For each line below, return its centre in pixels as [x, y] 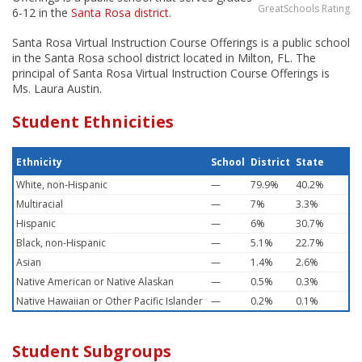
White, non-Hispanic [62, 185]
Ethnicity [39, 162]
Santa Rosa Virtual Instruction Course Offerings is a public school [181, 42]
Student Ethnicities [93, 122]
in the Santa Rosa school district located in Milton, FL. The [164, 58]
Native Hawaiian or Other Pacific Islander [109, 301]
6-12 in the [42, 13]
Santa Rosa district [120, 13]
